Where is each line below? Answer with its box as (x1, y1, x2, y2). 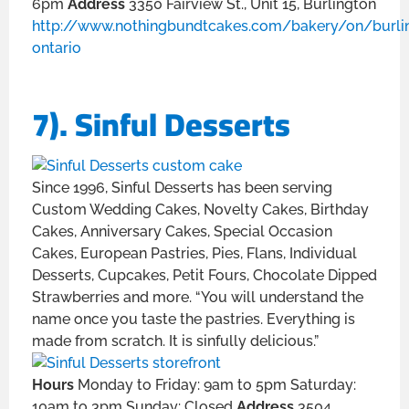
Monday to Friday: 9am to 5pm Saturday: (78, 375, 356, 393)
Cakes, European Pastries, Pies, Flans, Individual (32, 244, 357, 262)
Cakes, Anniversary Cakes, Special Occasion (32, 222, 332, 240)
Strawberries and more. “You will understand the (32, 288, 363, 306)
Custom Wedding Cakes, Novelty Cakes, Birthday (32, 200, 369, 218)
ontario (32, 39, 81, 58)
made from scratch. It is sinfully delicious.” (32, 331, 319, 350)
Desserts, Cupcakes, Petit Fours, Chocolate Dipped (32, 266, 377, 284)
